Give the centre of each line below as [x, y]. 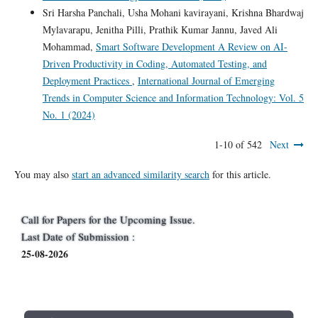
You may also [43, 174]
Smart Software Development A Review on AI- [191, 46]
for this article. [240, 174]
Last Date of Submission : [78, 236]
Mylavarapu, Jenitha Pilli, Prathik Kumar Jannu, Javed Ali [160, 29]
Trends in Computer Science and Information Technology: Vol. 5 [173, 97]
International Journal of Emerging [206, 80]
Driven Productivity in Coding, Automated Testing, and [154, 63]
